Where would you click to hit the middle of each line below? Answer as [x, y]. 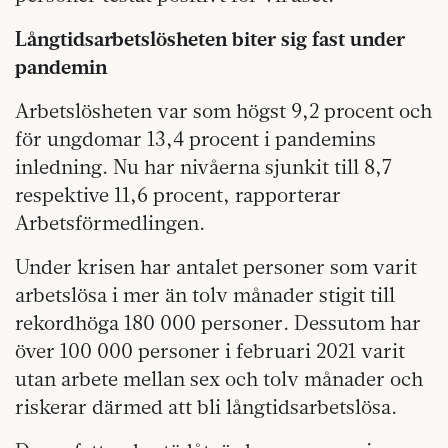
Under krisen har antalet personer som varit [216, 266]
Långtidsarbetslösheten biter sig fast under [210, 38]
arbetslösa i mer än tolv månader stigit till [205, 294]
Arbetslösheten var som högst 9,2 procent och [223, 110]
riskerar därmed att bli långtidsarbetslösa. [206, 406]
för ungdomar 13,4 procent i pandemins [195, 138]
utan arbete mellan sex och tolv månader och [219, 378]
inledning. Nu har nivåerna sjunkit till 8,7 [203, 166]
